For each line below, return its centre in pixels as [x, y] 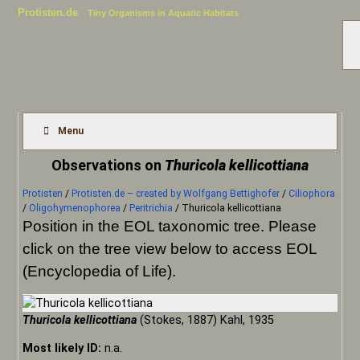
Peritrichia [151, 208]
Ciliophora [312, 193]
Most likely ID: [62, 349]
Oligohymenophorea [75, 208]
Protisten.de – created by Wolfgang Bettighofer [176, 193]
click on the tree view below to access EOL [170, 248]
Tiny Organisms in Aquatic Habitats [159, 13]
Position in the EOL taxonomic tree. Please [170, 226]
